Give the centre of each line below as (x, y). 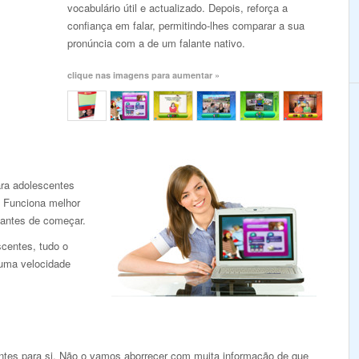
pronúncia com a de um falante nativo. (156, 43)
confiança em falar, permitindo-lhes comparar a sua (186, 25)
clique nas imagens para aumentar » (143, 75)
